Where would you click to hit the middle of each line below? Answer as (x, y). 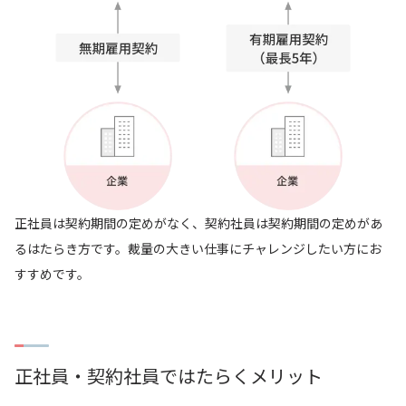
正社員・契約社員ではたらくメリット (169, 376)
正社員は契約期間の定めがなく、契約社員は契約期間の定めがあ (198, 223)
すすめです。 (52, 274)
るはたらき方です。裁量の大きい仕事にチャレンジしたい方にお (198, 249)
